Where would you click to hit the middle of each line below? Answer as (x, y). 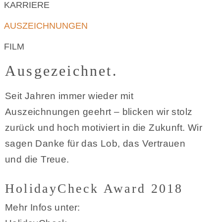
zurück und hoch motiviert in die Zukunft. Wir (104, 128)
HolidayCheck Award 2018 (94, 189)
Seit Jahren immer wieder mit (69, 96)
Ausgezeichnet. (61, 71)
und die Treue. (37, 159)
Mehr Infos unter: (43, 207)
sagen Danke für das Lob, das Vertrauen (95, 143)
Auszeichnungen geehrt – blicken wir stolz (99, 112)
